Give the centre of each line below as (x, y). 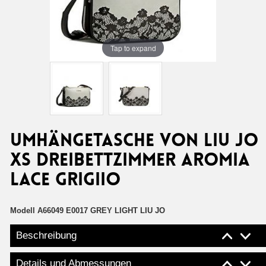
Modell (23, 210)
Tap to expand (133, 47)
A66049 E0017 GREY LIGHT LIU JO (101, 210)
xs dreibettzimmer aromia (130, 161)
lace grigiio (65, 181)
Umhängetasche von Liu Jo (134, 142)
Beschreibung (46, 235)
